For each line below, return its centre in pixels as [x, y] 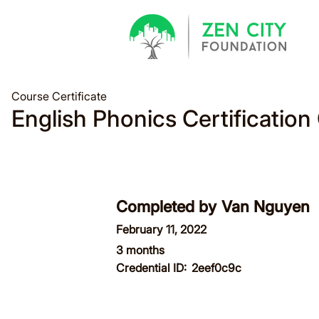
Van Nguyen [266, 206]
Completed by [166, 206]
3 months [140, 250]
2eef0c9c [216, 268]
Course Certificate [59, 96]
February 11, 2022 [161, 229]
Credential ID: [151, 268]
